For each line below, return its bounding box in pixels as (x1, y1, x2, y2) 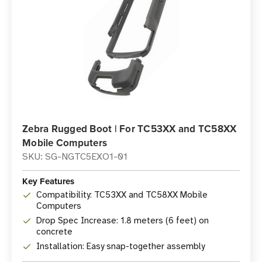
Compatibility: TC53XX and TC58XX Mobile (36, 189, 208, 200)
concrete (36, 226, 73, 237)
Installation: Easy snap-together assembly (36, 241, 205, 251)
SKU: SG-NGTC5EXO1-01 (22, 151, 127, 163)
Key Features (22, 175, 74, 188)
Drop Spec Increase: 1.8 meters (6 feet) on (36, 215, 209, 226)
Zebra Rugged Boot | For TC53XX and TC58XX (22, 122, 237, 136)
